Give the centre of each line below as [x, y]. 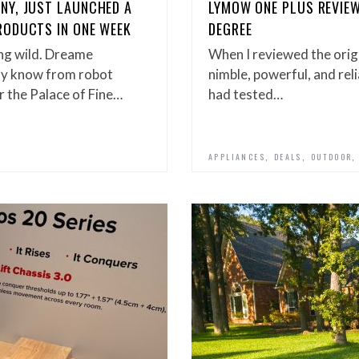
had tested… [246, 94]
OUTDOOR [331, 157]
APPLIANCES [237, 157]
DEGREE [230, 29]
